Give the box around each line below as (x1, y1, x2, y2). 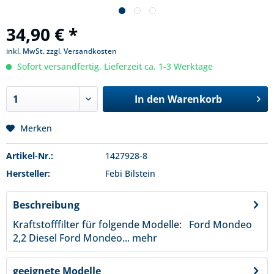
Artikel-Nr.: (6, 150, 53, 161)
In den (134, 92, 165, 106)
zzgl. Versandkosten (46, 46, 117, 56)
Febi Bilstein (105, 168, 155, 179)
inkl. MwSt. (6, 46, 46, 56)
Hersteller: (6, 168, 50, 179)
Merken (20, 122, 52, 134)
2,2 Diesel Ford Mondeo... (13, 231, 130, 245)
